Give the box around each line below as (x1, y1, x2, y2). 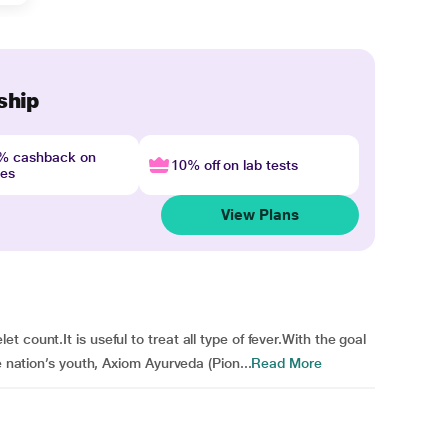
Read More (251, 355, 322, 371)
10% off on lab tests (170, 157, 298, 173)
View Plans (221, 206, 299, 223)
